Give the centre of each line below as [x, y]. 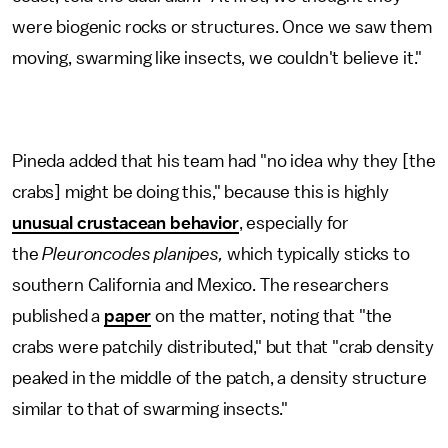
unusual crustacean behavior [125, 223]
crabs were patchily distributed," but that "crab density [223, 347]
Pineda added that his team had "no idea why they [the [224, 161]
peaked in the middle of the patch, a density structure [219, 378]
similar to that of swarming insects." [150, 409]
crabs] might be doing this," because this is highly [200, 192]
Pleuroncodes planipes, [132, 254]
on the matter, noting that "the [272, 316]
